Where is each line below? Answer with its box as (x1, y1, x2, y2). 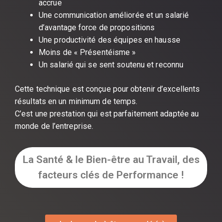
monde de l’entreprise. (15, 121, 94, 131)
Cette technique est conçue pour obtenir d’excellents (15, 84, 200, 94)
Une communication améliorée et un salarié (39, 10, 189, 20)
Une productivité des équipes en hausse (39, 35, 180, 45)
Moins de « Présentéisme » (39, 47, 136, 57)
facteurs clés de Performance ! (38, 168, 184, 181)
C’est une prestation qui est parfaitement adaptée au (15, 109, 199, 118)
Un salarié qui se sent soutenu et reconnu (39, 59, 184, 69)
